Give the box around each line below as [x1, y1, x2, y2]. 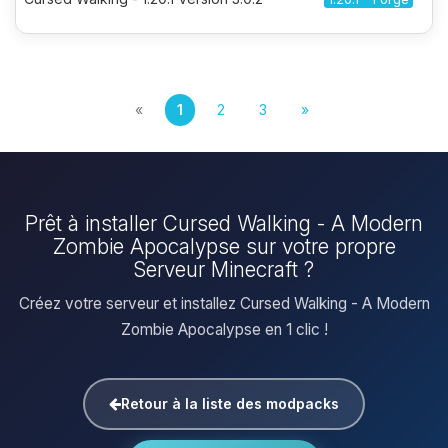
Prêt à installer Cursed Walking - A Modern [25, 211, 423, 236]
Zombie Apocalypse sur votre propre [52, 234, 396, 259]
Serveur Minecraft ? [134, 257, 314, 282]
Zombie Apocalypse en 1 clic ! [120, 320, 328, 339]
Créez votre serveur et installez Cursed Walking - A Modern [18, 294, 430, 313]
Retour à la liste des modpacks [121, 395, 339, 412]
